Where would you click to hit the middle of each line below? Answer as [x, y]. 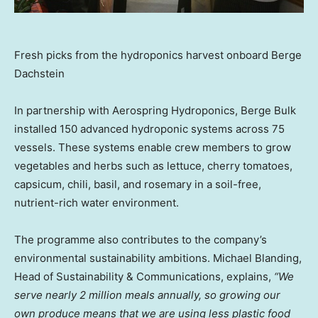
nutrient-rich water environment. [97, 202]
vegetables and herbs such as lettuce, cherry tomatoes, [153, 165]
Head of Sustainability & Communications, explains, [144, 276]
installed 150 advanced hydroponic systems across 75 [149, 128]
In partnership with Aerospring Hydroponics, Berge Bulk [155, 110]
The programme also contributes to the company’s [141, 239]
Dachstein [39, 73]
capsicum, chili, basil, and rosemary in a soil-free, [138, 184]
